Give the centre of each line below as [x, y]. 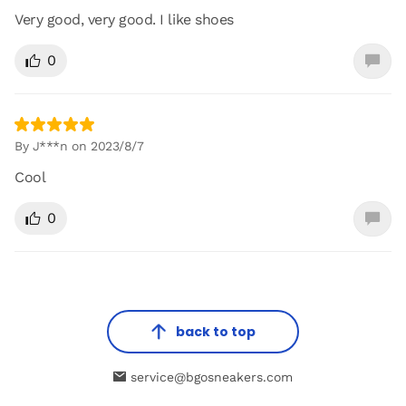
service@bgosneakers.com [209, 377]
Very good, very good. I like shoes [124, 19]
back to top [216, 331]
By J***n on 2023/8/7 [79, 145]
